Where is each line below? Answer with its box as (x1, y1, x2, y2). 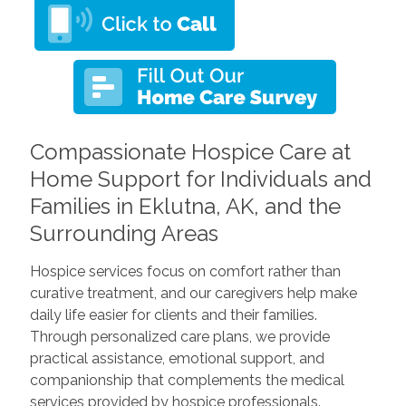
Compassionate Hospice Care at (29, 138, 351, 165)
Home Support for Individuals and (29, 165, 372, 192)
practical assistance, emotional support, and (29, 349, 324, 367)
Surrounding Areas (29, 219, 218, 246)
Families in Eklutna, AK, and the (29, 192, 341, 219)
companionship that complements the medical (29, 371, 344, 389)
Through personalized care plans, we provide (29, 327, 330, 345)
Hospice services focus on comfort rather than (29, 262, 341, 280)
